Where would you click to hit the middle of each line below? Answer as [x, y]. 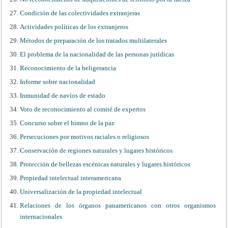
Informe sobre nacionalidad [58, 81]
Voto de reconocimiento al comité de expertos [83, 109]
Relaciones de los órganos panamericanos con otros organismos [118, 205]
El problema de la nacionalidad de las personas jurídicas [97, 54]
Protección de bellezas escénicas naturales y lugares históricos [105, 164]
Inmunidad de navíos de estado [63, 95]
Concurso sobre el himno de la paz [67, 123]
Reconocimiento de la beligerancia [68, 68]
